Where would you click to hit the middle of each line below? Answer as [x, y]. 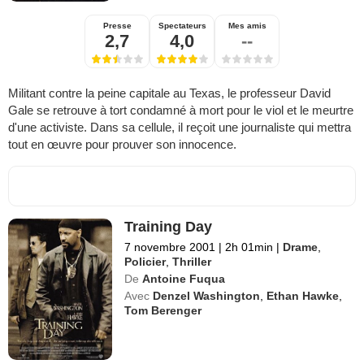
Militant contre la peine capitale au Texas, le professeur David [169, 93]
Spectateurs [182, 25]
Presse [117, 25]
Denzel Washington [207, 295]
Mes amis [247, 25]
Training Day [169, 226]
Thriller [192, 261]
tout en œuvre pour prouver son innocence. [122, 144]
